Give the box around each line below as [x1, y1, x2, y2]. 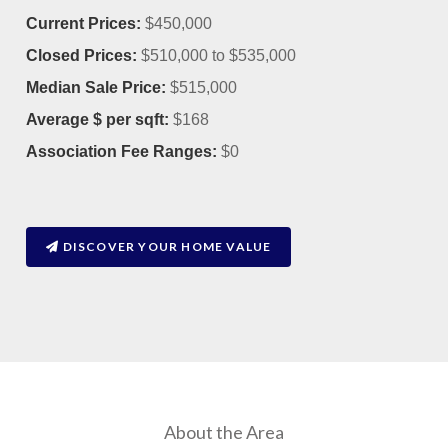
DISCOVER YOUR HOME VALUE [59, 239, 272, 255]
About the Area [164, 421, 284, 444]
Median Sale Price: [26, 79, 167, 97]
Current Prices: [26, 15, 142, 33]
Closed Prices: [26, 47, 138, 65]
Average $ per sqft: [26, 111, 170, 129]
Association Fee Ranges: [26, 143, 218, 161]
